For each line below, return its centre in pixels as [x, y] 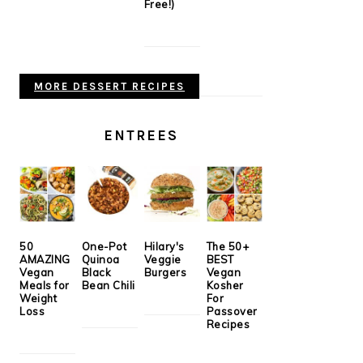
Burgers [165, 272]
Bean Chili [108, 285]
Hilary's [164, 246]
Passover [232, 311]
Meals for [45, 285]
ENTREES [141, 135]
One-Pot [104, 246]
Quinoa [100, 259]
